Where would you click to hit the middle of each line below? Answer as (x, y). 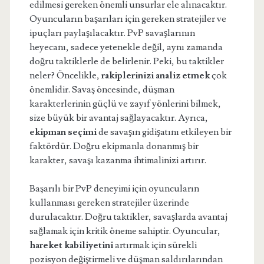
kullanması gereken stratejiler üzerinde (109, 203)
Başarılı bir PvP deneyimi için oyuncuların (114, 189)
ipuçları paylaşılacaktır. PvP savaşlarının (112, 33)
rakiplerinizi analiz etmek (155, 75)
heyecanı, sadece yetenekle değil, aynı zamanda (126, 47)
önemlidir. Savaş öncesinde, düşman (102, 90)
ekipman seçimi (63, 132)
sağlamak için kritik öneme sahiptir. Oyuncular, (125, 231)
